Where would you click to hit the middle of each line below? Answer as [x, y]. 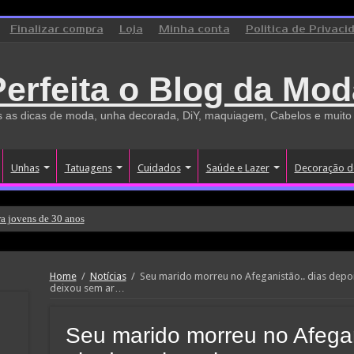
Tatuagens [88, 168]
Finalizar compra [56, 30]
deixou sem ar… [87, 288]
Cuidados [159, 168]
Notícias [108, 276]
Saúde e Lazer [237, 168]
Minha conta [194, 30]
